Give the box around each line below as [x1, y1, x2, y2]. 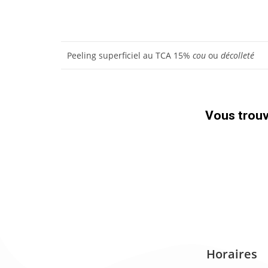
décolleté [221, 50, 254, 61]
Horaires [206, 245, 257, 262]
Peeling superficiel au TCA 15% [67, 50, 193, 61]
